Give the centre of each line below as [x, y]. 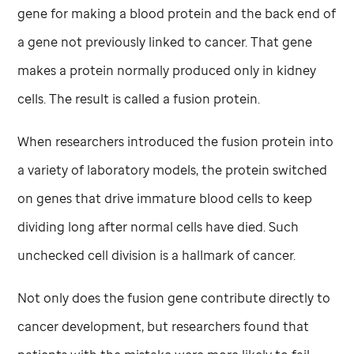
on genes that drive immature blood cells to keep [165, 198]
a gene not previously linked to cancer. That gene [165, 41]
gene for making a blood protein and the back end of [177, 13]
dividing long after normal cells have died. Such [158, 226]
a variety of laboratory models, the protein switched [173, 169]
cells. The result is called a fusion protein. [139, 98]
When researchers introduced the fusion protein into [176, 141]
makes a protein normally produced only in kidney [167, 70]
